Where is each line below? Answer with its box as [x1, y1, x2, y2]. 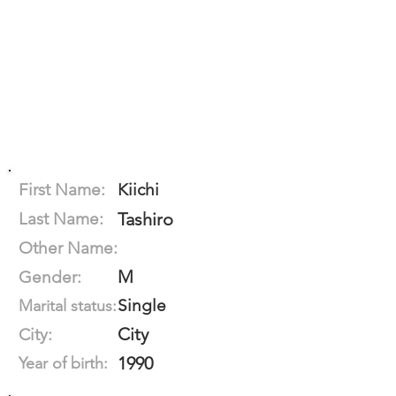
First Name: [19, 179, 105, 200]
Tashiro [118, 209, 173, 230]
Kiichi [118, 179, 159, 200]
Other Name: [19, 238, 118, 258]
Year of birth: [19, 354, 108, 373]
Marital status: [19, 296, 117, 316]
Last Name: [19, 209, 103, 229]
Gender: [19, 267, 81, 287]
